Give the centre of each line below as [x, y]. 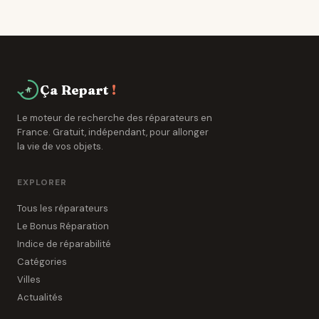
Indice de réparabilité [64, 244]
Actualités [40, 297]
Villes [29, 279]
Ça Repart [74, 90]
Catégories [42, 262]
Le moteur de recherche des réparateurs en [115, 118]
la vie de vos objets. [60, 146]
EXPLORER [42, 182]
